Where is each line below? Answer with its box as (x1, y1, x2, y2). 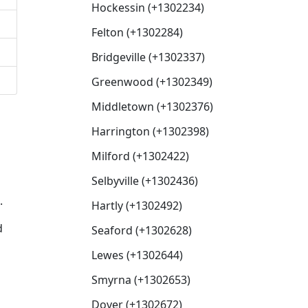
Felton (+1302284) (91, 25, 183, 40)
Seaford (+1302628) (91, 223, 192, 238)
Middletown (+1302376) (91, 99, 213, 114)
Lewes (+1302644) (91, 247, 183, 263)
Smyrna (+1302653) (91, 272, 190, 287)
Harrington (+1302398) (91, 124, 209, 139)
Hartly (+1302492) (91, 198, 182, 213)
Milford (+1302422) (91, 148, 189, 164)
